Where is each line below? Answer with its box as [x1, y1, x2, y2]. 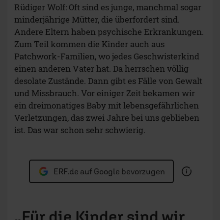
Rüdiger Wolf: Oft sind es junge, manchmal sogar [14, 1, 201, 13]
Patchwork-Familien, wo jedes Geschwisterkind [14, 51, 199, 62]
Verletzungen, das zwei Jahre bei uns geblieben [14, 112, 199, 124]
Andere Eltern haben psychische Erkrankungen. [14, 26, 204, 38]
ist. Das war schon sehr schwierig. [14, 124, 145, 136]
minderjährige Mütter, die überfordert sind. [14, 14, 180, 26]
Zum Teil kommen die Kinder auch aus [14, 38, 165, 50]
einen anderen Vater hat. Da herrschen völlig [14, 63, 189, 75]
